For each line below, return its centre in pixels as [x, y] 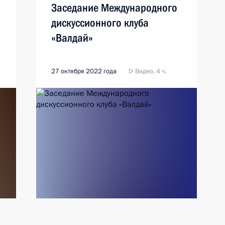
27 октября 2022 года [84, 71]
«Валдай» [72, 38]
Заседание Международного [114, 8]
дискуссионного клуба [100, 23]
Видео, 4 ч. [150, 71]
